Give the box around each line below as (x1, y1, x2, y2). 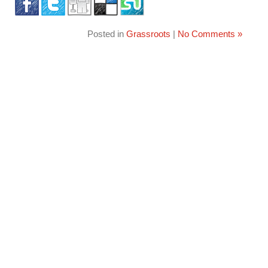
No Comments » (177, 29, 242, 39)
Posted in (87, 29, 126, 39)
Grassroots (126, 29, 170, 39)
